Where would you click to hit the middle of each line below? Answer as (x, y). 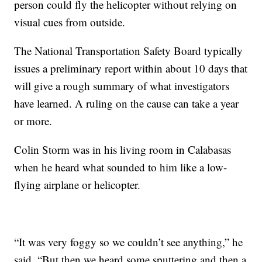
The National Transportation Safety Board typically (129, 51)
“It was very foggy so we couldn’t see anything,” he (129, 242)
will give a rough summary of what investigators (122, 86)
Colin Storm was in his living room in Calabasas (123, 150)
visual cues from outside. (70, 22)
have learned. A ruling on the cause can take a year (127, 104)
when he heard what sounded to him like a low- (121, 167)
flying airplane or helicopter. (77, 185)
